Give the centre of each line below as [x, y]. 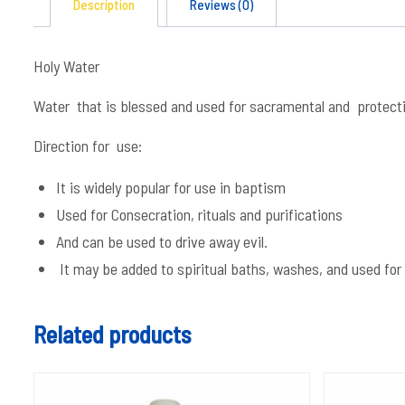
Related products [113, 334]
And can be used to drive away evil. [162, 241]
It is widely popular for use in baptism [171, 187]
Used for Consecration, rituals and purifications [199, 214]
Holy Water [66, 66]
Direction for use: [88, 146]
